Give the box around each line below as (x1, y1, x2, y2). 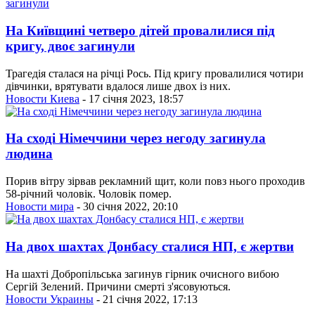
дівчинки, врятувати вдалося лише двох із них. (6, 79, 231, 92)
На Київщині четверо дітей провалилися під (6, 23, 275, 39)
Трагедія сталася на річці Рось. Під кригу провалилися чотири (6, 67, 304, 79)
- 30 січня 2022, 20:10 (74, 200, 178, 213)
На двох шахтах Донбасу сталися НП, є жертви (6, 238, 294, 254)
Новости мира (6, 200, 74, 213)
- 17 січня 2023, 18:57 (79, 92, 184, 105)
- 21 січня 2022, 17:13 (94, 292, 198, 305)
